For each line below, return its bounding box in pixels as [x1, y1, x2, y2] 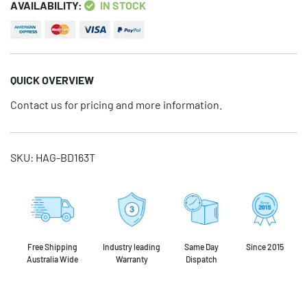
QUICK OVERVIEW [10, 73, 94, 86]
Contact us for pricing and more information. [10, 97, 222, 111]
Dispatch [185, 254, 217, 264]
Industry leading [103, 241, 161, 251]
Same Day [184, 241, 219, 251]
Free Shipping [27, 241, 77, 251]
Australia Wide [26, 254, 78, 264]
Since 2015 [246, 241, 284, 251]
